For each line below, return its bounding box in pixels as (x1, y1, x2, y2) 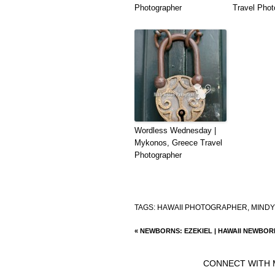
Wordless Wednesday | (134, 125, 216, 135)
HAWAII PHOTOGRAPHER (157, 203, 247, 212)
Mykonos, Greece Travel (134, 137, 222, 147)
